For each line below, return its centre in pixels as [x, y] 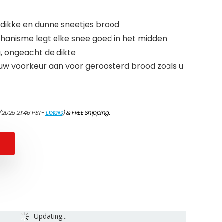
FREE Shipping [90, 113]
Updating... [50, 216]
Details [54, 113]
